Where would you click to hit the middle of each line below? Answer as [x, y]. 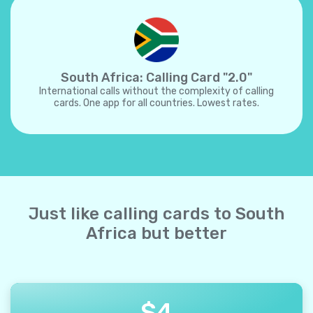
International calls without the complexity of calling [156, 91]
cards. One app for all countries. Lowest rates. [156, 103]
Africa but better [156, 233]
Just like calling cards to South [156, 214]
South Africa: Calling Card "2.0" [156, 78]
